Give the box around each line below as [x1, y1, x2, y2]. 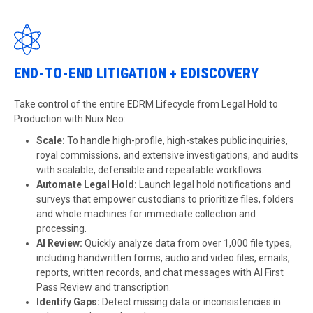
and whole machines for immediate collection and [36, 208, 256, 219]
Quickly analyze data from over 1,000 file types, [85, 238, 292, 249]
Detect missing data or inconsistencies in [100, 296, 281, 307]
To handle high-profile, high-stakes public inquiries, [65, 135, 288, 146]
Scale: [36, 135, 65, 146]
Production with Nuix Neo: [14, 113, 128, 124]
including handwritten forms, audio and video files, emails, [36, 252, 290, 263]
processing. [36, 223, 87, 234]
